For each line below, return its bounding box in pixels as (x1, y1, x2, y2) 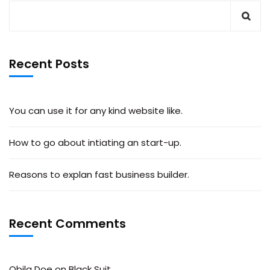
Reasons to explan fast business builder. (9, 168, 189, 181)
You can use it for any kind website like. (9, 104, 183, 117)
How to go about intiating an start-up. (9, 136, 181, 149)
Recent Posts (9, 55, 89, 72)
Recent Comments (9, 215, 126, 232)
